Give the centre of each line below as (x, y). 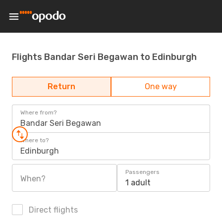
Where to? (34, 140)
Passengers (142, 172)
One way (161, 86)
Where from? (38, 112)
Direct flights (52, 210)
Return (61, 86)
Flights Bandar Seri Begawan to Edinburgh (104, 57)
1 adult (138, 183)
